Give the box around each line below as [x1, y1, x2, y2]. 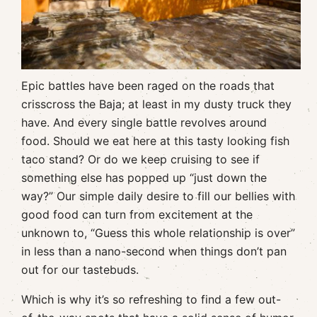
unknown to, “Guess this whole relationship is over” [21, 226, 295, 241]
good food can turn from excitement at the [21, 207, 253, 222]
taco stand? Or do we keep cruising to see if [21, 152, 260, 167]
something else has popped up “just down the [21, 171, 267, 185]
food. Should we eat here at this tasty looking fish [21, 134, 289, 149]
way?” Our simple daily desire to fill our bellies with [21, 189, 295, 204]
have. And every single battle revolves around [21, 115, 267, 130]
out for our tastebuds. [21, 263, 139, 277]
